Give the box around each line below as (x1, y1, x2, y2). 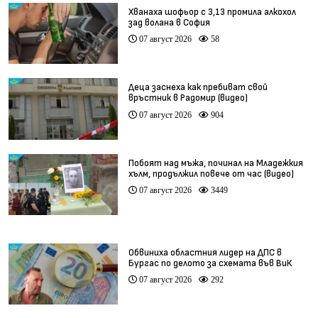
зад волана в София (128, 16, 210, 28)
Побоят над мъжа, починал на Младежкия (128, 157, 303, 169)
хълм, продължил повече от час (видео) (128, 168, 294, 180)
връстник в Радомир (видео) (128, 92, 248, 104)
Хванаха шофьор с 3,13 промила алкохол (128, 6, 296, 18)
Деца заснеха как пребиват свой (128, 82, 268, 94)
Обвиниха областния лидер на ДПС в (128, 246, 282, 258)
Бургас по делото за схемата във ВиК (128, 257, 292, 269)
